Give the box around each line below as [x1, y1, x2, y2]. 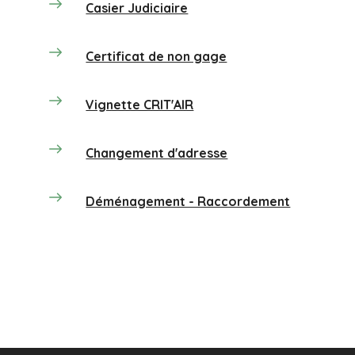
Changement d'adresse [86, 145, 228, 161]
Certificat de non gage [86, 48, 227, 64]
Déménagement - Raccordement [86, 193, 291, 209]
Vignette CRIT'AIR [86, 97, 194, 113]
